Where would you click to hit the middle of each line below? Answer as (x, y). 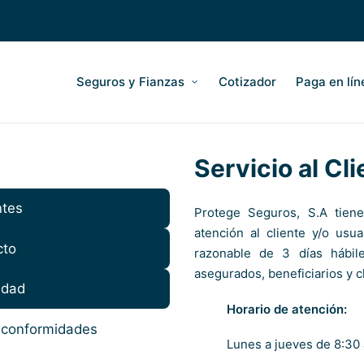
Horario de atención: (287, 309)
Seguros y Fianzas (131, 82)
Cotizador (247, 82)
